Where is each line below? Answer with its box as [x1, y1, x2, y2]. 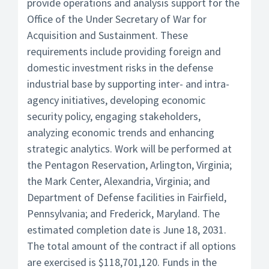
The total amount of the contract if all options [27, 239, 236, 253]
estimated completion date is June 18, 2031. [27, 223, 226, 237]
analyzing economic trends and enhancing [27, 125, 214, 139]
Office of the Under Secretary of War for [27, 12, 207, 26]
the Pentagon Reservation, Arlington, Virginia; [27, 158, 232, 172]
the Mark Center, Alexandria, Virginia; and [27, 174, 210, 188]
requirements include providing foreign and [27, 44, 221, 58]
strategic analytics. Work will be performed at [27, 142, 232, 156]
